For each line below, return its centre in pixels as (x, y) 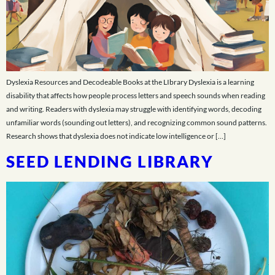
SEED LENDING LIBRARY (110, 162)
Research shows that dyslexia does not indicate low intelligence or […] (116, 136)
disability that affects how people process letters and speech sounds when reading (136, 95)
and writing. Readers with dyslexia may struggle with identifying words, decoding (134, 109)
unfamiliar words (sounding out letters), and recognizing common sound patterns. (137, 122)
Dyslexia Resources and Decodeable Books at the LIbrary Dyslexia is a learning (130, 82)
